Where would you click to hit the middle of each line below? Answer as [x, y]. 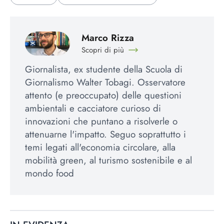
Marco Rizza [107, 37]
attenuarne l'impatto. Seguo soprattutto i [105, 134]
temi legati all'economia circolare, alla [100, 147]
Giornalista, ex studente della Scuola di [104, 69]
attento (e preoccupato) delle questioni [103, 95]
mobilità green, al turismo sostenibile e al [108, 160]
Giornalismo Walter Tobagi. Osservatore [105, 82]
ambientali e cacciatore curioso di [93, 108]
